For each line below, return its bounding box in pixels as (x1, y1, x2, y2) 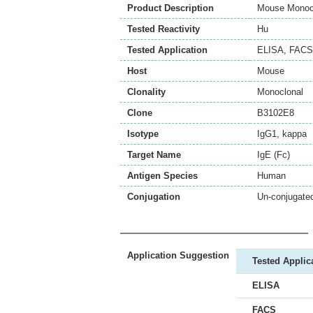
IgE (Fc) (257, 150, 290, 160)
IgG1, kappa (257, 129, 307, 139)
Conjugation (127, 191, 180, 202)
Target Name (127, 150, 181, 160)
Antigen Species (127, 170, 198, 181)
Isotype (127, 129, 159, 139)
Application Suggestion (127, 250, 229, 261)
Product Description (127, 3, 214, 13)
